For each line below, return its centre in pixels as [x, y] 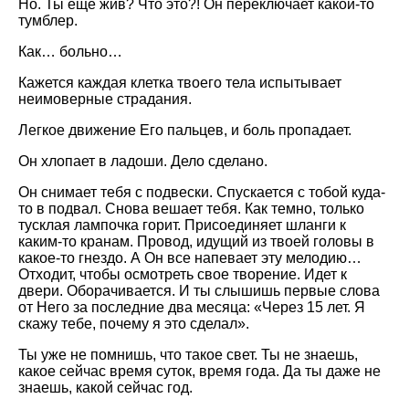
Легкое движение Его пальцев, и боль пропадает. [185, 130]
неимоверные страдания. [105, 99]
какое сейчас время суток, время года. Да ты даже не [199, 371]
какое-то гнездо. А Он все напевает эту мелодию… [190, 258]
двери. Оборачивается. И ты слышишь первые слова [199, 291]
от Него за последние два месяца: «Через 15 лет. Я [192, 307]
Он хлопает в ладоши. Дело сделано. [143, 161]
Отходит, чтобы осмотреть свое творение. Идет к [183, 274]
